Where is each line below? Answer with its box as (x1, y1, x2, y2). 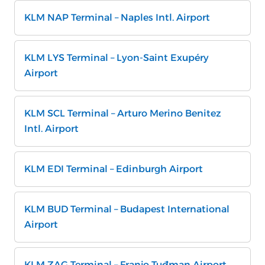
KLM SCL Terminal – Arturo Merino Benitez (24, 108, 221, 119)
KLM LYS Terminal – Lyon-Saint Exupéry (24, 52, 209, 63)
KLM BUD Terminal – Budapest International (24, 203, 230, 215)
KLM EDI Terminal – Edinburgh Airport (24, 163, 205, 174)
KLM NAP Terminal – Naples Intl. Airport (24, 12, 210, 23)
